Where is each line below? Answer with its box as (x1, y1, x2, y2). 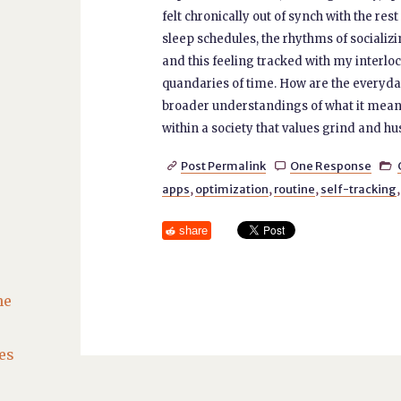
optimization (194, 182, 269, 196)
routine (273, 182, 315, 196)
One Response (289, 158, 371, 173)
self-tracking (320, 182, 397, 196)
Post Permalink (181, 158, 267, 173)
